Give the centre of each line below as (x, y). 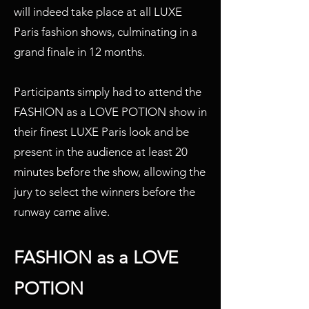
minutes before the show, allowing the (110, 172)
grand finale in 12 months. (79, 52)
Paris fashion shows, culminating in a (106, 32)
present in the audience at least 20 (101, 152)
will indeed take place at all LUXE (98, 12)
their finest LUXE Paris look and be (101, 132)
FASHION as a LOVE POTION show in (110, 112)
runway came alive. (62, 212)
